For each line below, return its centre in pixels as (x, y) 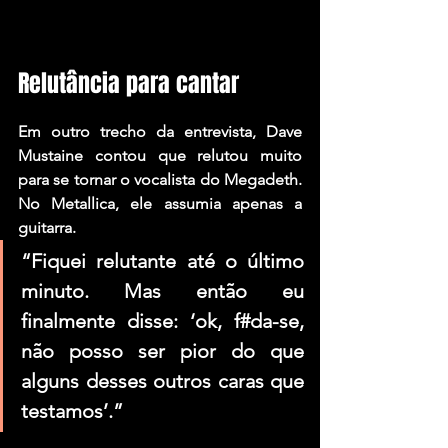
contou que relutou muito (192, 155)
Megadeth (261, 179)
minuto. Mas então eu (162, 290)
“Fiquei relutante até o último (162, 260)
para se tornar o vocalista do (121, 179)
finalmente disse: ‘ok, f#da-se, (162, 320)
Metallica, (85, 203)
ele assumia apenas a (211, 203)
